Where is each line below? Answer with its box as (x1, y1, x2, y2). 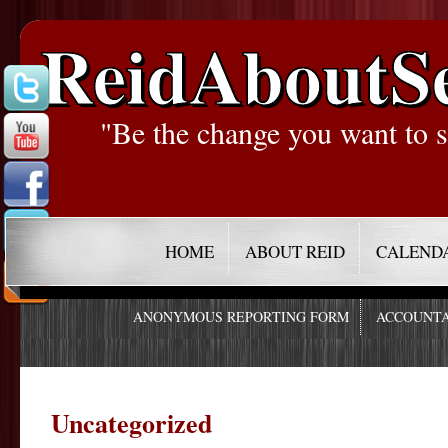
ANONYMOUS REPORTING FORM (133, 307, 350, 327)
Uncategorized (51, 403, 212, 442)
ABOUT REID (245, 240, 346, 263)
